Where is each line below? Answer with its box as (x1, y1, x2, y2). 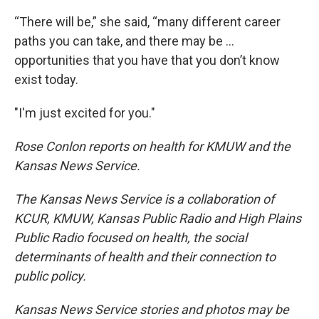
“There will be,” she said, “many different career (14, 14, 281, 29)
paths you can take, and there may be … (14, 33, 234, 48)
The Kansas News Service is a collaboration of (14, 192, 274, 206)
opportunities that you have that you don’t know (14, 53, 280, 68)
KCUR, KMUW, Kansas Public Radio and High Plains (14, 211, 301, 226)
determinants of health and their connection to (14, 249, 276, 264)
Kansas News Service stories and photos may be (14, 302, 289, 317)
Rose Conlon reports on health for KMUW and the (14, 139, 291, 154)
